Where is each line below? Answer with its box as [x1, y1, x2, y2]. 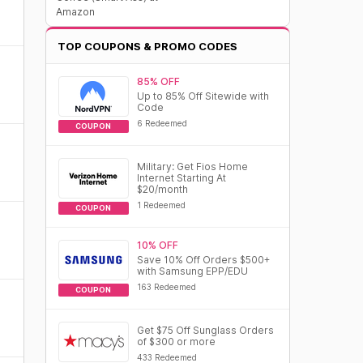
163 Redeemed [136, 282, 196, 292]
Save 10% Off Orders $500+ [136, 254, 270, 266]
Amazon [55, 6, 95, 18]
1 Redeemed [136, 200, 186, 210]
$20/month [136, 183, 188, 195]
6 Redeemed [136, 118, 187, 128]
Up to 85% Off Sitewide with [136, 90, 269, 102]
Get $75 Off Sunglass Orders [136, 324, 274, 336]
